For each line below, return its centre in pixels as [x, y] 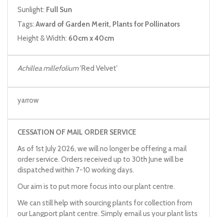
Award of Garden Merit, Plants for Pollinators [108, 24]
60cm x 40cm [91, 38]
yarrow [28, 100]
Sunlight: [32, 10]
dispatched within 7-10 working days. [76, 170]
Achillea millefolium [48, 68]
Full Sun [59, 10]
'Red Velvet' [98, 68]
